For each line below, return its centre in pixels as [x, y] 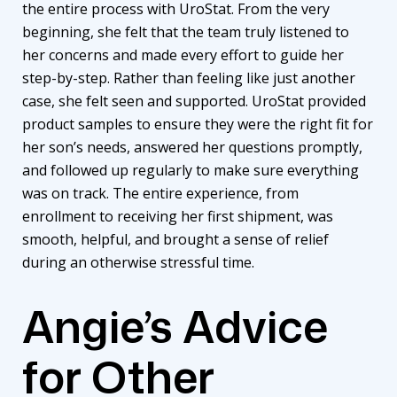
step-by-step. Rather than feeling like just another [189, 78]
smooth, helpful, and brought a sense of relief [175, 239]
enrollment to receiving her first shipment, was [178, 216]
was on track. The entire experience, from [160, 193]
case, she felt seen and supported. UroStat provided [194, 101]
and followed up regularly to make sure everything [191, 170]
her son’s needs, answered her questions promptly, [192, 147]
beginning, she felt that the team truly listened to [186, 31]
